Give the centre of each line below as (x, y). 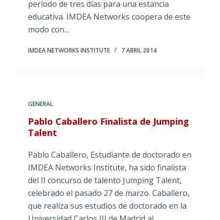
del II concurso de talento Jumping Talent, (105, 180)
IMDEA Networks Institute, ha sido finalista (107, 167)
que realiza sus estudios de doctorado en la (107, 206)
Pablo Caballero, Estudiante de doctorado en (110, 155)
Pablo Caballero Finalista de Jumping (108, 121)
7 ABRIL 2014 (139, 50)
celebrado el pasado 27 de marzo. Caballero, (109, 193)
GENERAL (40, 104)
